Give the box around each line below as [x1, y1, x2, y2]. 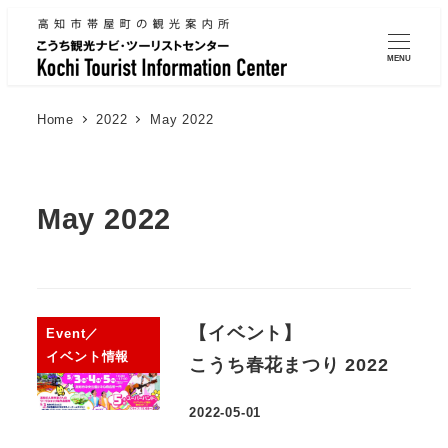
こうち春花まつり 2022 [189, 355, 389, 376]
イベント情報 [46, 349, 130, 365]
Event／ [46, 326, 100, 342]
